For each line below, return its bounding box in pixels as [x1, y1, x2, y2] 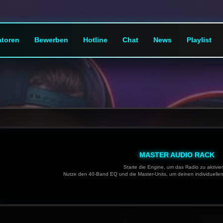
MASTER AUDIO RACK [139, 151, 215, 159]
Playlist [186, 36, 212, 44]
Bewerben [34, 36, 68, 44]
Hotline [83, 36, 108, 44]
